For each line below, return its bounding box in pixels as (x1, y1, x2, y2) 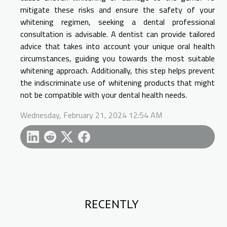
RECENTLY (84, 196, 139, 212)
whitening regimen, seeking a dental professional (20, 16, 215, 28)
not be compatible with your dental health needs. (20, 89, 187, 101)
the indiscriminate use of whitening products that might (20, 77, 215, 89)
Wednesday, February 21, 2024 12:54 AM (20, 109, 162, 122)
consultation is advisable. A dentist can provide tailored (20, 28, 215, 41)
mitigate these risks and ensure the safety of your (20, 4, 215, 16)
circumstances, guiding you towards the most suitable (20, 52, 215, 65)
